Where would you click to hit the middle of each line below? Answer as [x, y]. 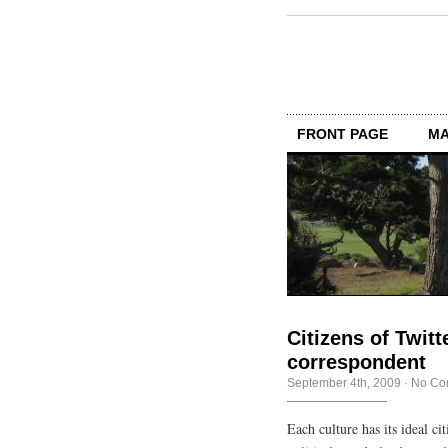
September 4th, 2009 [344, 382]
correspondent [356, 361]
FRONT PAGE [342, 133]
